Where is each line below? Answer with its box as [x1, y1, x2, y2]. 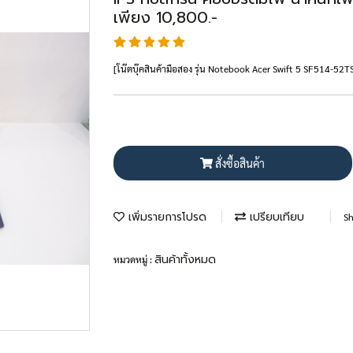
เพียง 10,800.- [113, 6, 217, 29]
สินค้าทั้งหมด [154, 251, 216, 268]
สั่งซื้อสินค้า [215, 155, 266, 170]
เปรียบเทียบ [246, 209, 304, 225]
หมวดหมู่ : [113, 253, 154, 266]
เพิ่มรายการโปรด [124, 209, 206, 225]
